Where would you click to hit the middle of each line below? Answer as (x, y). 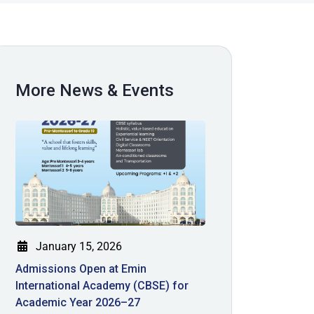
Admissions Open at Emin (81, 269)
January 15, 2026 (78, 247)
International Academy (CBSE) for (102, 286)
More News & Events (95, 91)
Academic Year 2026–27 (78, 303)
